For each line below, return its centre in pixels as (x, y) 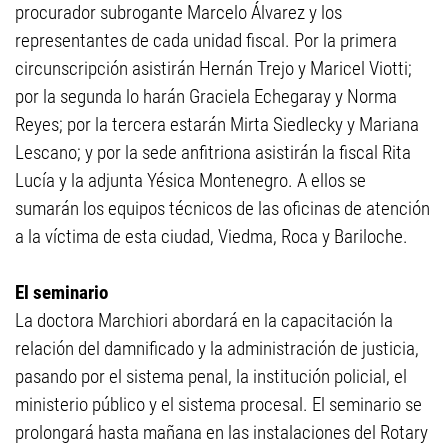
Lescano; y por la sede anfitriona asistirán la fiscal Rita (213, 152)
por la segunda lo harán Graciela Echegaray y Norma (206, 96)
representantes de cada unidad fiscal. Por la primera (206, 40)
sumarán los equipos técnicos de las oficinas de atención (222, 208)
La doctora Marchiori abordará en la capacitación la (204, 320)
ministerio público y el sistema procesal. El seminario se (218, 404)
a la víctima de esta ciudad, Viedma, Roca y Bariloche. (211, 236)
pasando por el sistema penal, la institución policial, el (211, 376)
